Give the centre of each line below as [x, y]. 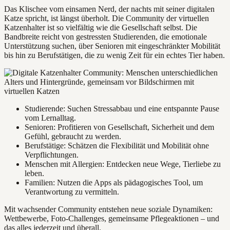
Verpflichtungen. [52, 155]
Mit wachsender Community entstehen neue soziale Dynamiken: [108, 209]
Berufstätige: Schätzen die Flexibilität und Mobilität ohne [117, 146]
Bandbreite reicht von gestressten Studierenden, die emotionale [106, 37]
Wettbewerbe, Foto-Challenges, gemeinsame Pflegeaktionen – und [112, 219]
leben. [34, 174]
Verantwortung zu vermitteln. [72, 192]
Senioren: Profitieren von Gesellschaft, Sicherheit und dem [119, 127]
